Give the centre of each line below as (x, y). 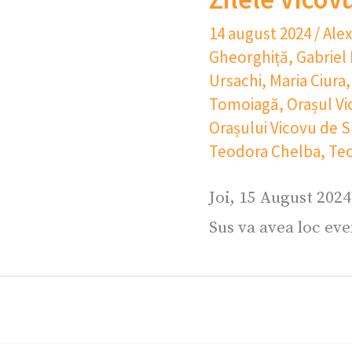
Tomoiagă (244, 104)
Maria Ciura (308, 80)
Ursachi (235, 80)
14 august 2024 (262, 33)
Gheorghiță (249, 57)
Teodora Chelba (265, 151)
